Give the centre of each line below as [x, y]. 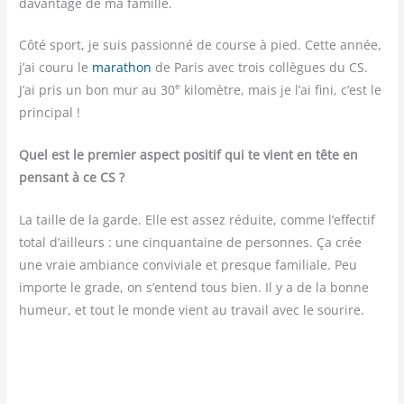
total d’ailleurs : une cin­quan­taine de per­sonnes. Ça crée [191, 243]
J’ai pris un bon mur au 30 [97, 90]
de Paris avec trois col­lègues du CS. [262, 68]
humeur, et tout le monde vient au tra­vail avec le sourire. [192, 310]
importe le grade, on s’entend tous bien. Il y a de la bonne [194, 288]
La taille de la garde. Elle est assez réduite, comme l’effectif [197, 220]
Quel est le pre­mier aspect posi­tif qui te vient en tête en [189, 155]
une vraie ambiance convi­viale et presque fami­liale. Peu [188, 265]
